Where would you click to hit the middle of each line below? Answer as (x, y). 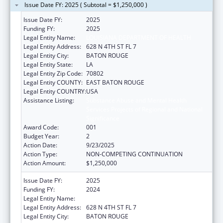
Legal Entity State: (48, 64)
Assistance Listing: (49, 100)
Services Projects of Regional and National (144, 109)
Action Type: (40, 154)
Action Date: (40, 145)
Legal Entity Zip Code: (53, 73)
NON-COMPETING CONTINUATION (134, 154)
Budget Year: (41, 136)
